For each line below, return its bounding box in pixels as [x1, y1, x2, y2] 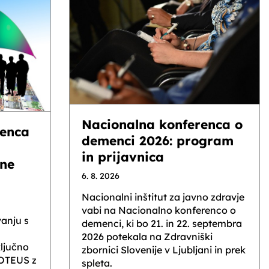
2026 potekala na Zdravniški [82, 230, 213, 243]
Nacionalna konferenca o [82, 116, 243, 132]
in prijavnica [82, 148, 164, 165]
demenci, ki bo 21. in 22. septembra [82, 217, 242, 229]
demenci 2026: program [82, 132, 234, 148]
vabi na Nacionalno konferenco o [82, 204, 236, 216]
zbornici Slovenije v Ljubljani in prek [82, 243, 246, 256]
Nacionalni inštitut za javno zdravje [82, 190, 244, 203]
